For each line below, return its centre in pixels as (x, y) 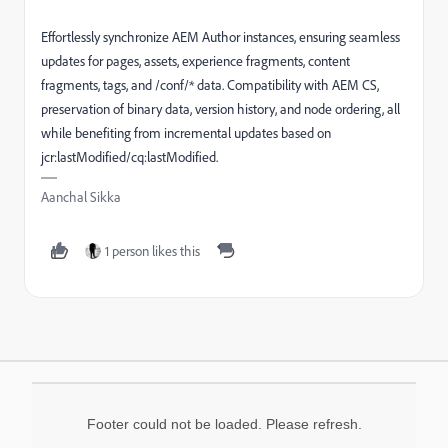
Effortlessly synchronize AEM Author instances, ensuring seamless (220, 37)
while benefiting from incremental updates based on (186, 133)
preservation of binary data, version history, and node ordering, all (220, 109)
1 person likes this (152, 251)
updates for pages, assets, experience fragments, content (195, 61)
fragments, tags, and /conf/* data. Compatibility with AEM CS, (210, 85)
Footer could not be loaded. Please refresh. (224, 424)
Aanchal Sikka (81, 197)
